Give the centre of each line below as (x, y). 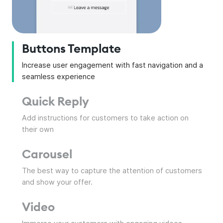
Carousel (47, 154)
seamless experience (58, 77)
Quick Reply (56, 101)
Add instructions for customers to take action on (105, 118)
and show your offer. (57, 182)
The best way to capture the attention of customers (112, 171)
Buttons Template (71, 49)
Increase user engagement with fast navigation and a (112, 65)
